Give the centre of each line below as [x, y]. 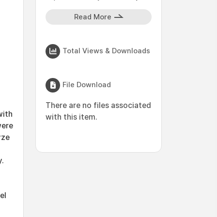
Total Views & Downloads [106, 51]
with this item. [71, 117]
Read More [93, 17]
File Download [87, 85]
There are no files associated [98, 105]
